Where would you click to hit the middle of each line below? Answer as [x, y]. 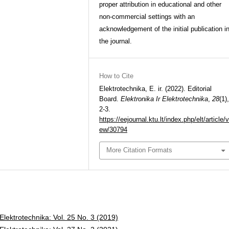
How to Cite [116, 76]
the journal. [116, 41]
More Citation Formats [140, 150]
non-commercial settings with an [147, 17]
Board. [110, 99]
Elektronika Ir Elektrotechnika [164, 99]
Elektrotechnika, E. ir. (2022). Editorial [155, 89]
